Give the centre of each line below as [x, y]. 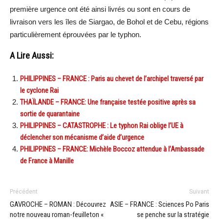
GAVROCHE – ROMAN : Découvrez [58, 204]
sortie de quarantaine [50, 114]
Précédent [24, 191]
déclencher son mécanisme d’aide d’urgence [82, 137]
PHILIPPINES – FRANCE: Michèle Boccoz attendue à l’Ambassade [112, 149]
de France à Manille [47, 161]
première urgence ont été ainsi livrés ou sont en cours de [100, 9]
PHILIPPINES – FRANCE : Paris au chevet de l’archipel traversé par [112, 78]
